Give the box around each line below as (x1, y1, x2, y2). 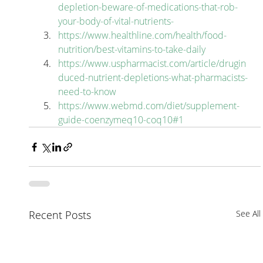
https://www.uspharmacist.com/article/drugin (58, 57, 247, 70)
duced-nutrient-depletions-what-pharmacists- (58, 71, 248, 85)
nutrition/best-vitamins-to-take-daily (58, 43, 206, 56)
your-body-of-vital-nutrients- (58, 15, 174, 28)
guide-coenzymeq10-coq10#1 (58, 113, 184, 127)
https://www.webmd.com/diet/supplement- (58, 99, 240, 113)
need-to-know (58, 85, 117, 99)
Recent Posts (29, 208, 92, 222)
